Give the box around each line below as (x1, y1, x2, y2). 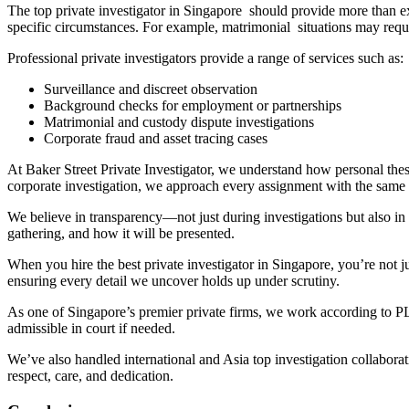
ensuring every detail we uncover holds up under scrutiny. (7, 272, 340, 288)
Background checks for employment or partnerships (44, 97, 341, 113)
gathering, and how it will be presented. (7, 225, 235, 241)
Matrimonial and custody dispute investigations (44, 113, 314, 130)
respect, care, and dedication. (7, 367, 173, 383)
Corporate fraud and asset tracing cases (44, 130, 267, 146)
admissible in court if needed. (7, 320, 175, 336)
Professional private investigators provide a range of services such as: (7, 49, 404, 66)
